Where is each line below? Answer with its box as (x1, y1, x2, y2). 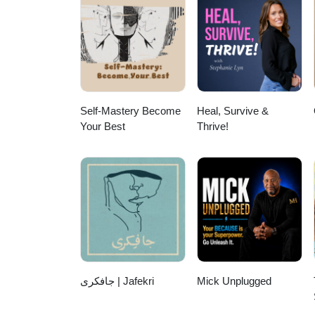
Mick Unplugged (197, 275, 272, 288)
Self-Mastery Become (80, 105, 181, 117)
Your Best (80, 120, 125, 133)
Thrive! (197, 120, 229, 133)
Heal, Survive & (197, 105, 269, 117)
